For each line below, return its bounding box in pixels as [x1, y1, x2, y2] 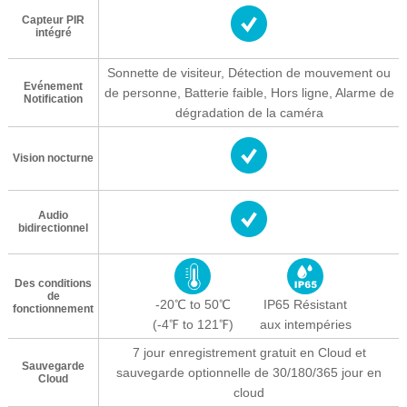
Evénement [24, 80, 83, 94]
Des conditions [15, 277, 92, 291]
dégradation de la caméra [174, 105, 323, 121]
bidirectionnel [18, 222, 88, 235]
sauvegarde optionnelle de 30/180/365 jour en [116, 365, 382, 381]
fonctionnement [13, 303, 94, 316]
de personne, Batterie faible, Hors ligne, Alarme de [104, 85, 394, 101]
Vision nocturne [13, 152, 94, 165]
